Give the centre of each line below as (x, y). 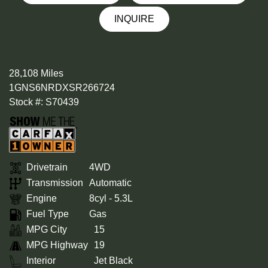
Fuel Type (48, 214)
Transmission (55, 183)
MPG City (47, 230)
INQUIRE (134, 19)
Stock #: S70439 (44, 102)
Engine (42, 199)
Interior (41, 261)
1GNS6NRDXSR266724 (62, 88)
